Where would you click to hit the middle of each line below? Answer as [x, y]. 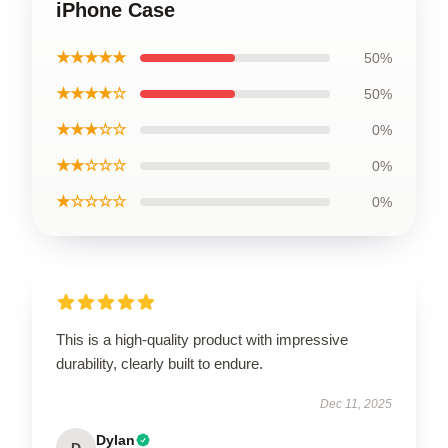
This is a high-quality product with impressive [202, 339]
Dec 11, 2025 [356, 403]
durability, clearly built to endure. [159, 363]
